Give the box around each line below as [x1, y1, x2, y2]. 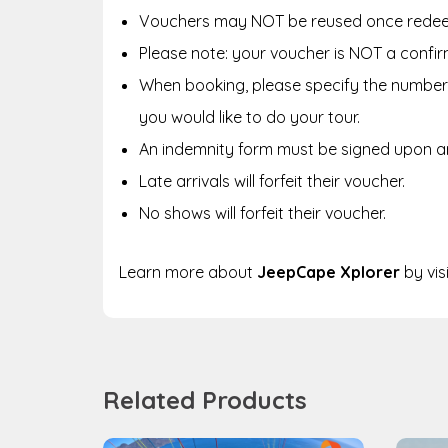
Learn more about [119, 261, 257, 282]
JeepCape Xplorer [257, 261, 400, 282]
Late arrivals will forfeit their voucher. [139, 170, 405, 191]
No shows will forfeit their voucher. [139, 202, 386, 223]
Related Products [103, 384, 307, 415]
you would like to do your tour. [139, 106, 360, 127]
